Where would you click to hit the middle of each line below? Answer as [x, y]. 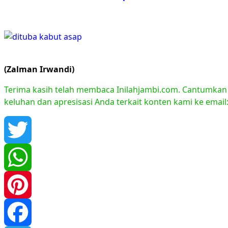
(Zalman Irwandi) [39, 69]
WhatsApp [24, 185]
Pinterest [22, 212]
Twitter [18, 157]
